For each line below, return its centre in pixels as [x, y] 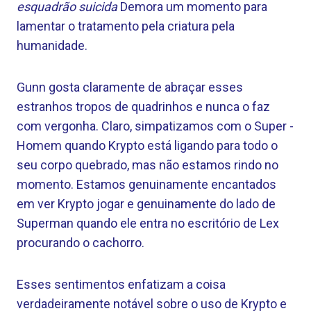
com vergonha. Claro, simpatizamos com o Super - [155, 126]
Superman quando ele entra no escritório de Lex [148, 223]
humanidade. [52, 45]
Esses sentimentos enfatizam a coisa [121, 284]
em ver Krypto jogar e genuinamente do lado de [146, 204]
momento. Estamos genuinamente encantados [146, 184]
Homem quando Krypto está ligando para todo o [147, 145]
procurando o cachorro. [81, 243]
